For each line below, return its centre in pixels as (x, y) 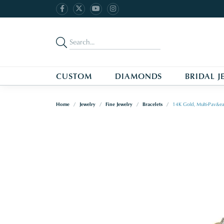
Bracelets (152, 104)
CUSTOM (74, 76)
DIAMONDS (138, 76)
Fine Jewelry (119, 104)
